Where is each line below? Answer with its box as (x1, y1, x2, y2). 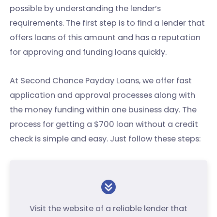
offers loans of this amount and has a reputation (10, 32, 201, 44)
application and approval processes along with (10, 90, 195, 101)
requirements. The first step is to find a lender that (10, 17, 205, 29)
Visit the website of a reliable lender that (30, 202, 187, 214)
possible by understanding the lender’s (10, 3, 161, 15)
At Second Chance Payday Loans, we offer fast (10, 75, 192, 87)
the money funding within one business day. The (10, 104, 197, 116)
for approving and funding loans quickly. (10, 46, 169, 58)
